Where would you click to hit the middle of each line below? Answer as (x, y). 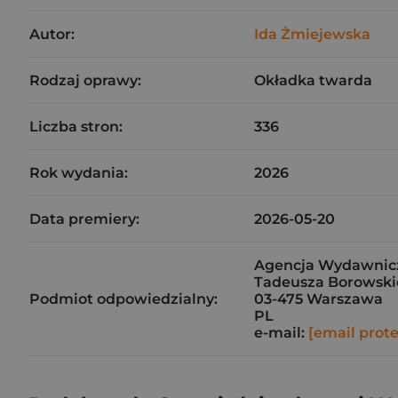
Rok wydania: (79, 173)
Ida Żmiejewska (312, 34)
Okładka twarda (313, 80)
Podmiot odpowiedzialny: (123, 299)
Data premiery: (84, 219)
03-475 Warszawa (318, 299)
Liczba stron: (76, 127)
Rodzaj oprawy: (85, 80)
